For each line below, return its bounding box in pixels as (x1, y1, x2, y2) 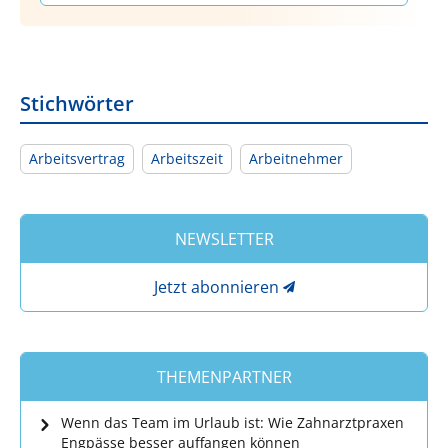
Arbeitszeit (151, 148, 223, 168)
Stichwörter (20, 89, 134, 117)
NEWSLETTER (174, 227, 274, 250)
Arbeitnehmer (249, 148, 343, 168)
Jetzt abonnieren (153, 275, 279, 298)
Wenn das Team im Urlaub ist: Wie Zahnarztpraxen (61, 412, 404, 432)
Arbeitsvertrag (29, 148, 125, 168)
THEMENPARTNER (156, 365, 292, 388)
